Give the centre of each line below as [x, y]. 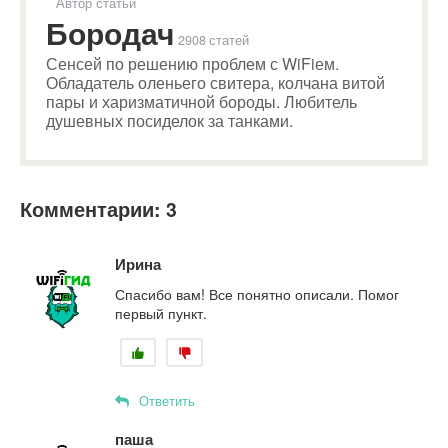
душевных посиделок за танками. [169, 120]
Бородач [110, 32]
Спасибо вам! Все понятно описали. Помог [257, 293]
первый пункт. [161, 312]
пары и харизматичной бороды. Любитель [201, 101]
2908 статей [213, 39]
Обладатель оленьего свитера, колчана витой [215, 82]
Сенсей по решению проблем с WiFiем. [192, 63]
